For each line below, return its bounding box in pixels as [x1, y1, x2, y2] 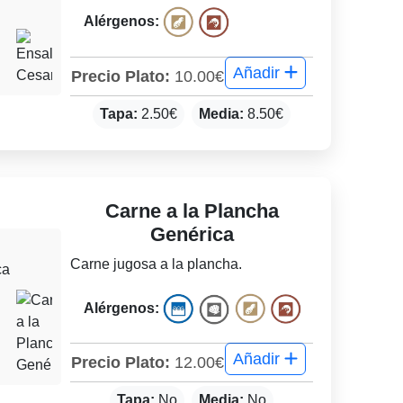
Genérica [149, 222, 234, 246]
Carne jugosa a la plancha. [70, 255, 243, 272]
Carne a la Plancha [104, 199, 279, 222]
